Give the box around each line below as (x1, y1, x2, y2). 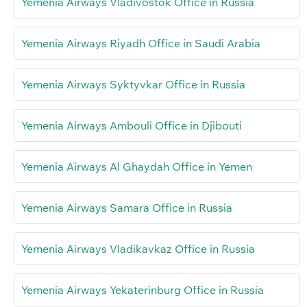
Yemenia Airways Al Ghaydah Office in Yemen (21, 160, 252, 174)
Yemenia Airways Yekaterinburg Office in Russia (21, 283, 264, 297)
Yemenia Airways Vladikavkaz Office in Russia (21, 242, 255, 256)
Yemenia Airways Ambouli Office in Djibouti (21, 119, 242, 133)
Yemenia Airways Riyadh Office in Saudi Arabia (21, 36, 260, 51)
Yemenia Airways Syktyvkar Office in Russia (21, 77, 245, 92)
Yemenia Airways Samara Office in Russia (21, 201, 232, 215)
